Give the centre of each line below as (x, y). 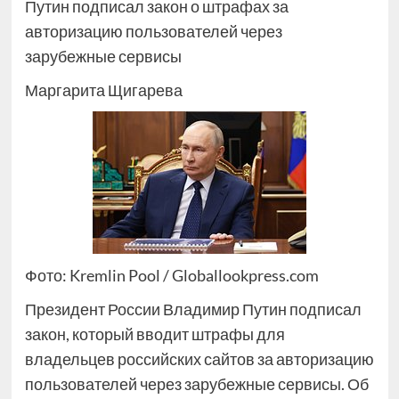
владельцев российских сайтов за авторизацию (199, 359)
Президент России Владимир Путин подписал (193, 309)
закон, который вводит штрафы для (155, 334)
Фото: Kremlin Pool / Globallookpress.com (171, 275)
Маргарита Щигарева (103, 90)
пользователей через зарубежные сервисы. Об (196, 384)
